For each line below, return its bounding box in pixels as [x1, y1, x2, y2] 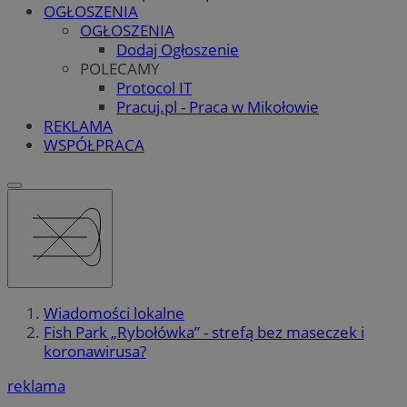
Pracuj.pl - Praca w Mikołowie [116, 95, 319, 117]
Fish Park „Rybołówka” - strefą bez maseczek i [44, 322, 364, 343]
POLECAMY [80, 57, 160, 79]
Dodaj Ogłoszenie [116, 38, 239, 60]
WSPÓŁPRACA [44, 134, 144, 155]
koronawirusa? [44, 341, 146, 362]
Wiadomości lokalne [44, 303, 184, 324]
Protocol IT [116, 76, 192, 98]
